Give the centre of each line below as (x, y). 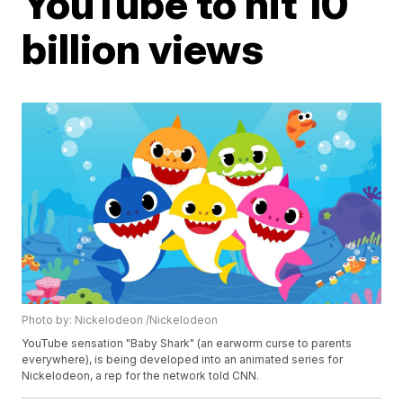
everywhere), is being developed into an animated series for (183, 360)
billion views (143, 48)
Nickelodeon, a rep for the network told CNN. (141, 376)
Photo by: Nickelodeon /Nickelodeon (120, 320)
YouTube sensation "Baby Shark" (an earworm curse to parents (187, 344)
